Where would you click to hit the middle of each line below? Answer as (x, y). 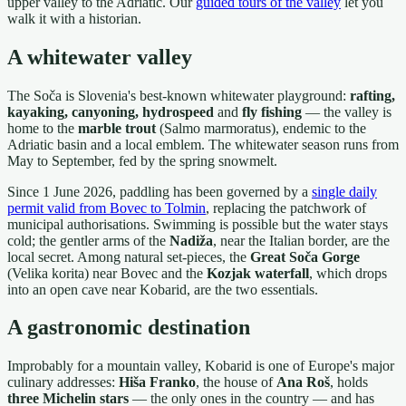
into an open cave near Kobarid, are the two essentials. (163, 289)
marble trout (117, 128)
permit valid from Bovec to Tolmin (106, 208)
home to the (43, 128)
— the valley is (347, 111)
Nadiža (191, 240)
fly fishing (272, 111)
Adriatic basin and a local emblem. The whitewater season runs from (203, 144)
